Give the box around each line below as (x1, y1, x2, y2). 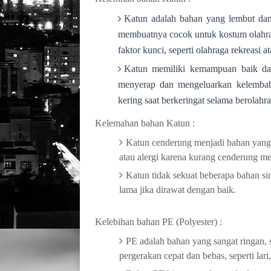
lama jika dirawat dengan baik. (119, 184, 236, 195)
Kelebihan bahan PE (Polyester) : (95, 216, 222, 227)
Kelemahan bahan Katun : (95, 117, 195, 128)
